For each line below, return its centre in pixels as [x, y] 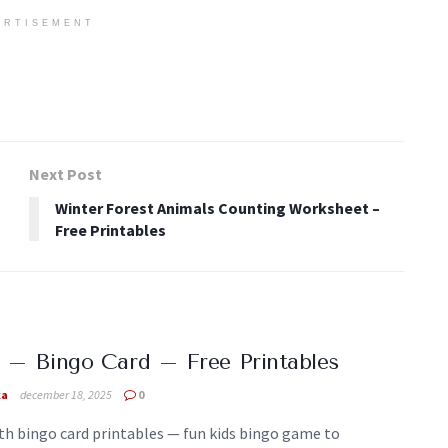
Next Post [65, 173]
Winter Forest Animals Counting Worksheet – [217, 207]
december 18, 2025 [66, 394]
